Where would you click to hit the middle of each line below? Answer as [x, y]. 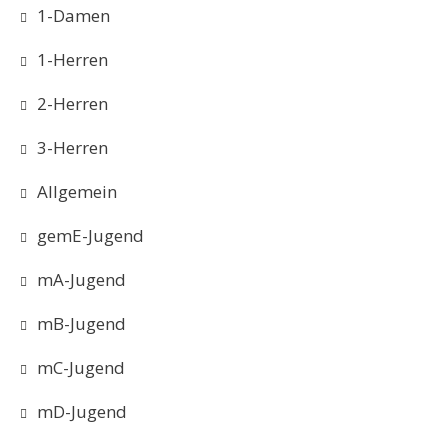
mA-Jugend [81, 279]
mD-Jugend [82, 411]
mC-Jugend [81, 367]
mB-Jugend [81, 323]
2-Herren [72, 103]
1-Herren [72, 59]
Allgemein [77, 191]
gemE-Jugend [90, 235]
